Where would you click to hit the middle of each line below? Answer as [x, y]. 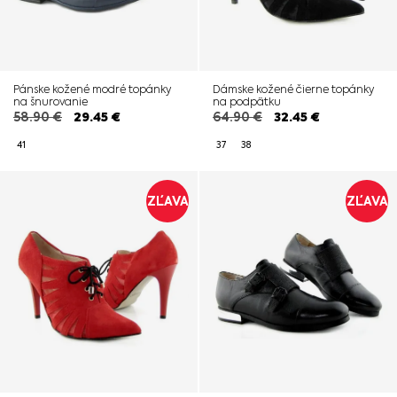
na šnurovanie [51, 101]
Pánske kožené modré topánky [92, 89]
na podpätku [247, 101]
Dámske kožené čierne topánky [293, 89]
